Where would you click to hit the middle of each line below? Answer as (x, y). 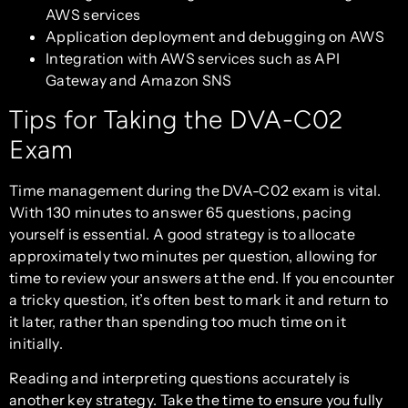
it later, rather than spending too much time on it (178, 321)
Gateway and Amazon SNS (139, 80)
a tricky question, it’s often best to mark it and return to (199, 299)
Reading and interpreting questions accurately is (180, 378)
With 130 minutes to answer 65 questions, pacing (181, 212)
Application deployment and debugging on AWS (215, 36)
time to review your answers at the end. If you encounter (202, 277)
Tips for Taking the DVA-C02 (176, 119)
